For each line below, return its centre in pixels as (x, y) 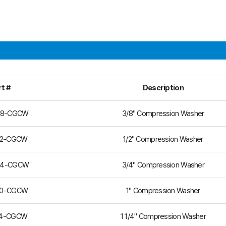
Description (163, 88)
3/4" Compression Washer (163, 165)
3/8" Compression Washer (163, 114)
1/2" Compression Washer (163, 139)
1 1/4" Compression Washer (163, 216)
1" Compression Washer (163, 191)
